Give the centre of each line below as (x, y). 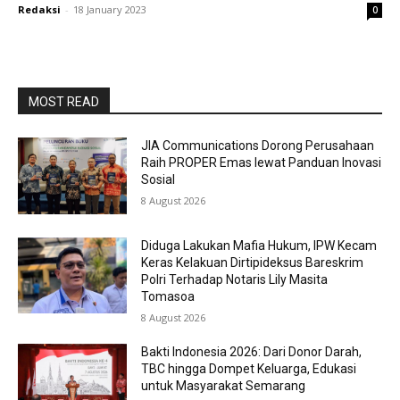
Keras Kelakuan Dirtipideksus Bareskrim (253, 262)
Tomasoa (168, 296)
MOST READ (64, 102)
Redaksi (39, 9)
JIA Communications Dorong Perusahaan (258, 146)
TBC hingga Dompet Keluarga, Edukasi (249, 368)
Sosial (158, 179)
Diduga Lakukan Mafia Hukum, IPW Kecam (259, 245)
